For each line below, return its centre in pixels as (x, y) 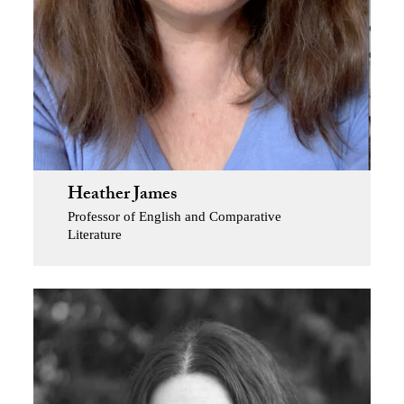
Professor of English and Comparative (174, 217)
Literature (94, 235)
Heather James (122, 196)
